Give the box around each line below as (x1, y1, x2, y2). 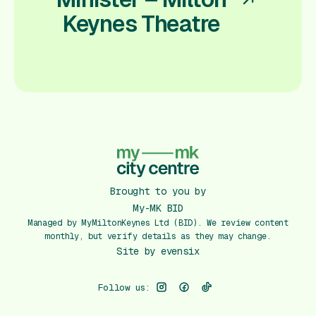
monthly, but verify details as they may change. (44, 231, 272, 241)
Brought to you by (110, 186, 206, 197)
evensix (160, 245, 200, 257)
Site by (116, 245, 156, 257)
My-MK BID (133, 202, 183, 214)
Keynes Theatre (61, 11, 221, 37)
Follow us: (98, 281, 150, 293)
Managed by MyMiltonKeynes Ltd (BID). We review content (28, 218, 288, 228)
